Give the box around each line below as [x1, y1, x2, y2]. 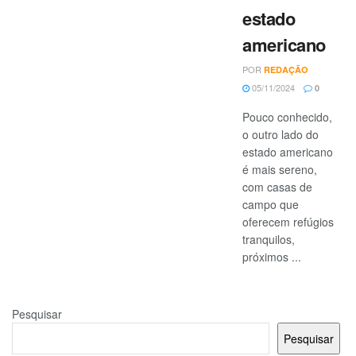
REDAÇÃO [264, 63, 308, 75]
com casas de [242, 178, 312, 195]
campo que [242, 195, 299, 212]
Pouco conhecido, [242, 108, 332, 125]
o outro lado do [242, 126, 319, 142]
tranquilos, [242, 230, 295, 247]
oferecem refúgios [242, 213, 334, 230]
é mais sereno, [242, 161, 317, 177]
